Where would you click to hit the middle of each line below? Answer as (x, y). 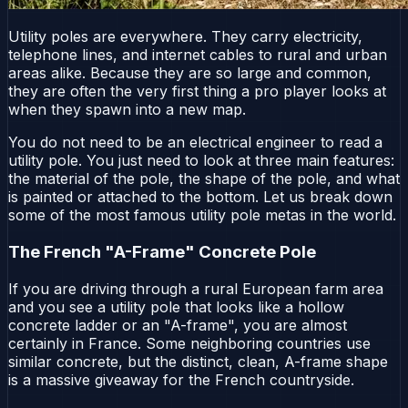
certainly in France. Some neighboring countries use (189, 343)
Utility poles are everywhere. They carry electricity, (185, 37)
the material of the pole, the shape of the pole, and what (204, 179)
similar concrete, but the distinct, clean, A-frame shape (198, 361)
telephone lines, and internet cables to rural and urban (198, 55)
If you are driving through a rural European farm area (196, 288)
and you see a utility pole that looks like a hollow (176, 306)
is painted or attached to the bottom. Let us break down (200, 197)
